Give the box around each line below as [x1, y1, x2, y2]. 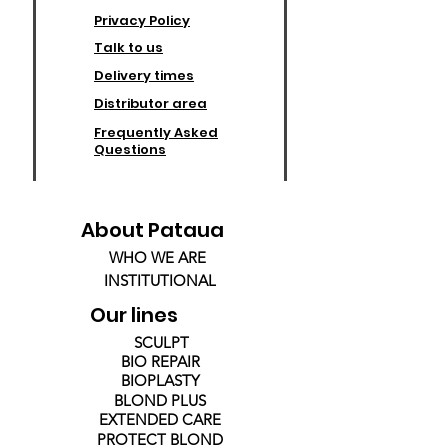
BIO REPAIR [120, 352, 200, 372]
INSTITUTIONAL [104, 271, 216, 291]
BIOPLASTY [120, 371, 200, 391]
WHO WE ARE [109, 248, 206, 268]
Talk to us [94, 38, 163, 58]
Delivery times [94, 66, 194, 86]
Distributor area [94, 94, 207, 114]
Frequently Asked [94, 123, 218, 143]
